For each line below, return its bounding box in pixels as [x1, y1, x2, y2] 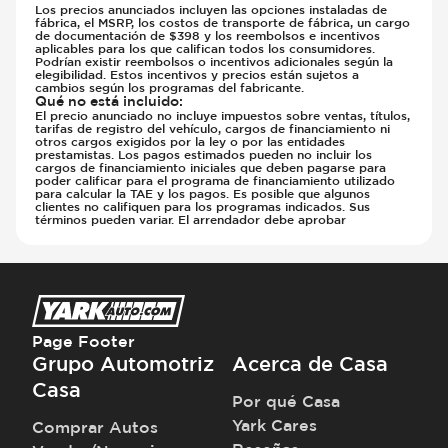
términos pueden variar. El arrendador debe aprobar [35, 212, 347, 227]
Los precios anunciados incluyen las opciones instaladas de [35, 2, 388, 17]
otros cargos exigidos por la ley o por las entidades [35, 134, 346, 149]
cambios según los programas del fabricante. [35, 80, 305, 95]
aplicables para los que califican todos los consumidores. [35, 41, 376, 56]
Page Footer [32, 331, 135, 350]
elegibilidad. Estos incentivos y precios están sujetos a [35, 67, 360, 82]
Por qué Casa [232, 391, 340, 410]
